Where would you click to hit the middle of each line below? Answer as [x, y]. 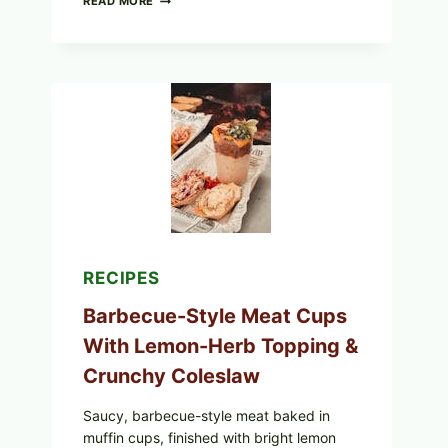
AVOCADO [184, 65]
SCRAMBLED [191, 14]
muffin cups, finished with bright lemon [209, 437]
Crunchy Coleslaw [171, 375]
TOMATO [180, 82]
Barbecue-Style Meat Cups [215, 315]
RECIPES [121, 278]
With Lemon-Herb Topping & [220, 345]
